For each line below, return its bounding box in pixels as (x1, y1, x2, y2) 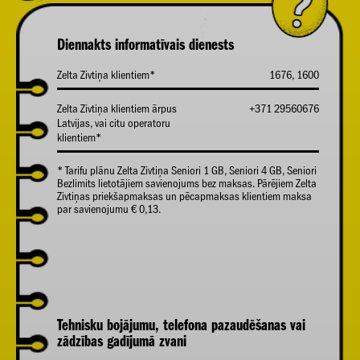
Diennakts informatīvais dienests (56, 35, 234, 54)
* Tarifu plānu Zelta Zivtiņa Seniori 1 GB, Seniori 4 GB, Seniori (56, 164, 317, 178)
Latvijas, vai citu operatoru (56, 117, 170, 130)
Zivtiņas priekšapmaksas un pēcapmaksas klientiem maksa (56, 190, 312, 203)
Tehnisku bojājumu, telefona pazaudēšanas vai (56, 315, 305, 334)
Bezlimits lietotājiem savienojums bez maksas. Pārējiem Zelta (56, 177, 317, 190)
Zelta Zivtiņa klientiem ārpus (56, 102, 177, 116)
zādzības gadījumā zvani (56, 331, 186, 350)
